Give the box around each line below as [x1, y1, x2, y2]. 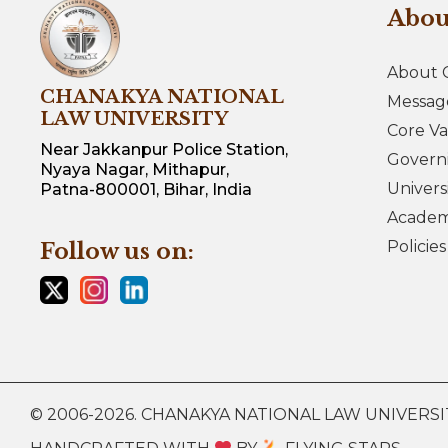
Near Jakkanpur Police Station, [40, 139, 288, 159]
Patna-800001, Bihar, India [40, 179, 252, 199]
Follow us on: [40, 237, 194, 265]
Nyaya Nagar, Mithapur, [40, 159, 229, 179]
